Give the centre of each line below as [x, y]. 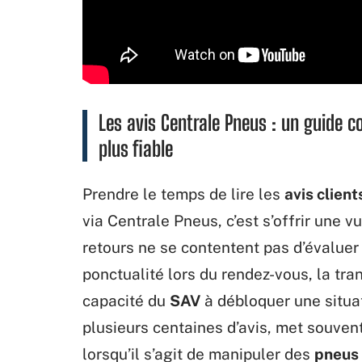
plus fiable [136, 148]
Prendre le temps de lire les [183, 194]
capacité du [126, 300]
